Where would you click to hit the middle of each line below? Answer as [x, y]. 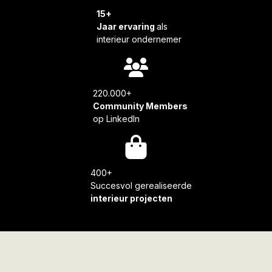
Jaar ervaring [126, 26]
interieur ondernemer [139, 39]
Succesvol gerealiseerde [141, 185]
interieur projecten [131, 198]
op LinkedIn [116, 119]
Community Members [141, 106]
